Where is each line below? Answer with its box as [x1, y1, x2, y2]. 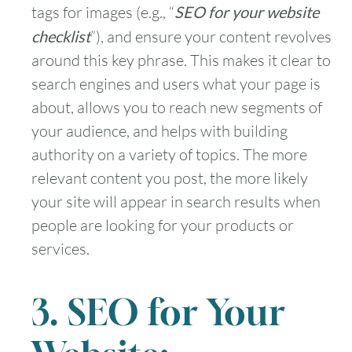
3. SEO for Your [31, 290, 285, 333]
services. [31, 239, 90, 259]
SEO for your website [174, 2, 319, 22]
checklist [31, 27, 90, 46]
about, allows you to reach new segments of [31, 97, 322, 118]
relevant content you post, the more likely [31, 168, 308, 189]
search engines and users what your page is [31, 74, 321, 94]
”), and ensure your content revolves [90, 27, 332, 47]
